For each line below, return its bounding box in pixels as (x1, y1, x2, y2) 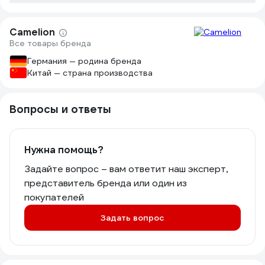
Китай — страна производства (27, 67, 153, 78)
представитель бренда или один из (24, 177, 187, 189)
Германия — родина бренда (27, 56, 141, 66)
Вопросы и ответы (9, 102, 111, 116)
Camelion (9, 26, 55, 38)
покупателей (24, 191, 84, 203)
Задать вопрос (101, 212, 164, 223)
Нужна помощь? (24, 144, 104, 156)
